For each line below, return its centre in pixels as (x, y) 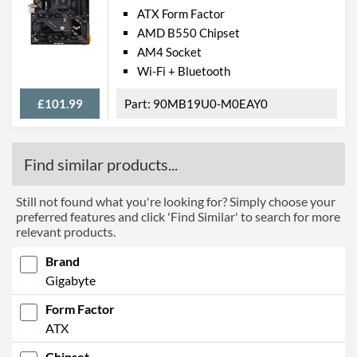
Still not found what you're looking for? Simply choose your (176, 201)
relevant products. (66, 231)
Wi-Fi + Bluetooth (184, 71)
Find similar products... (101, 164)
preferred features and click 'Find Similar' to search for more (178, 216)
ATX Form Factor (181, 13)
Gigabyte (71, 280)
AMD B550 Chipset (188, 32)
